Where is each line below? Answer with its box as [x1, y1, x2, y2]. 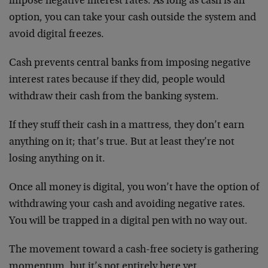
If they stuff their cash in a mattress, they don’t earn [9, 120, 244, 131]
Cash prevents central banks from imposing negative [9, 57, 251, 69]
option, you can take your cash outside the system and [9, 12, 256, 23]
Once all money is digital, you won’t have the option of [9, 182, 259, 193]
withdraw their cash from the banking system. [9, 91, 219, 102]
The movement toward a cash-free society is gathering [9, 244, 258, 255]
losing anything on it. [9, 153, 105, 165]
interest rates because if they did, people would [9, 74, 225, 86]
